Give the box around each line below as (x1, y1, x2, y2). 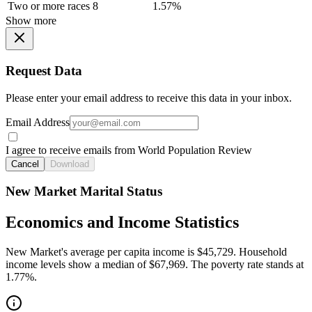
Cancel (11, 158, 39, 169)
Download (50, 158, 89, 169)
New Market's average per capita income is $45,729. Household (6, 246, 287, 258)
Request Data (6, 63, 82, 79)
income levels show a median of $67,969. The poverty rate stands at (6, 258, 304, 271)
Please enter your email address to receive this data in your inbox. (6, 91, 292, 104)
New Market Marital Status (6, 184, 162, 199)
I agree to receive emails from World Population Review (6, 143, 252, 156)
